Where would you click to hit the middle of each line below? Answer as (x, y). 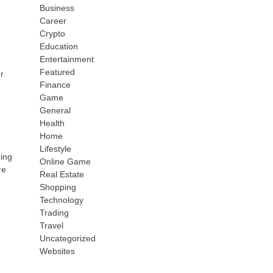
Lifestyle (56, 149)
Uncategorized (68, 238)
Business (57, 8)
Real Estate (62, 174)
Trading (55, 213)
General (55, 110)
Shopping (58, 187)
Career (53, 21)
